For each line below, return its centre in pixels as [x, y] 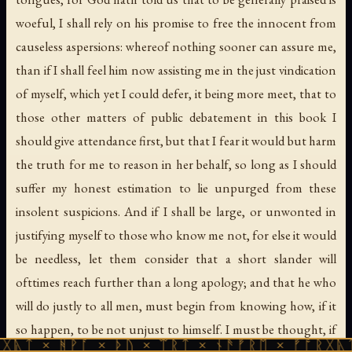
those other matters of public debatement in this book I [176, 117]
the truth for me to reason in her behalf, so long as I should [176, 165]
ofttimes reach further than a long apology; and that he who [176, 282]
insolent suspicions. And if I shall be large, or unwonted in [176, 212]
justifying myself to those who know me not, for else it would [176, 235]
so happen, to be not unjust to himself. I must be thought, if [176, 330]
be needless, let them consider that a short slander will [176, 259]
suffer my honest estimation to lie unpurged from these [176, 188]
